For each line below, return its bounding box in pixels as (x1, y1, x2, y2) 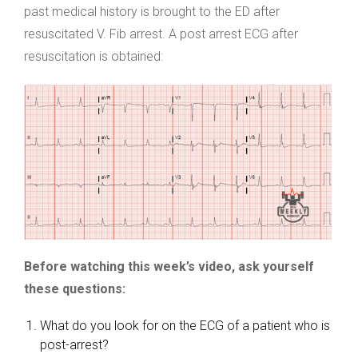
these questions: (24, 281, 125, 297)
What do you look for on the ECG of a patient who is (40, 318, 330, 334)
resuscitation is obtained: (24, 49, 163, 64)
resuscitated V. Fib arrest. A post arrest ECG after (24, 26, 298, 42)
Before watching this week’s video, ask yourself (24, 259, 314, 275)
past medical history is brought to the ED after (24, 4, 280, 19)
